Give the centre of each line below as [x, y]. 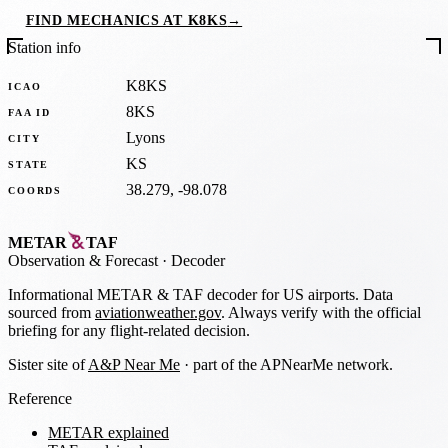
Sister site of [48, 364]
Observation [48, 260]
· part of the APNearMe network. [286, 364]
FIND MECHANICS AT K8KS [126, 20]
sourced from [51, 312]
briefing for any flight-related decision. [129, 330]
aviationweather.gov [158, 312]
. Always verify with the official [321, 312]
